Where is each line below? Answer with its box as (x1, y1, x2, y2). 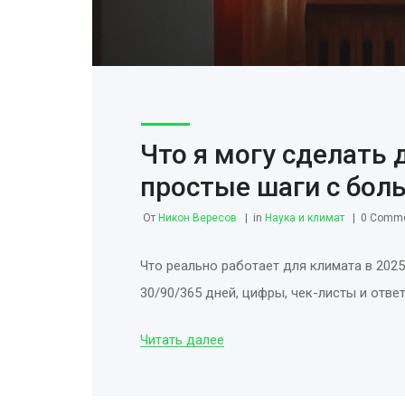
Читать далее (140, 331, 224, 348)
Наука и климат (265, 211, 344, 224)
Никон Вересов (158, 211, 237, 224)
